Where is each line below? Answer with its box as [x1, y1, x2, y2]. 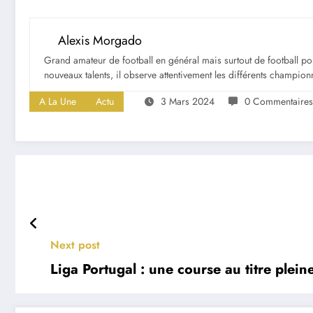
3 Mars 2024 [161, 94, 214, 108]
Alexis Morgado [58, 31, 142, 50]
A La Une [39, 94, 76, 108]
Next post [50, 236, 100, 253]
